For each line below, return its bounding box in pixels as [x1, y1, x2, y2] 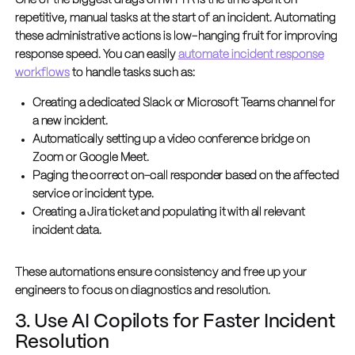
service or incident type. [32, 189, 154, 200]
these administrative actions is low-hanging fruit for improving [14, 31, 338, 43]
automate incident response [177, 49, 324, 61]
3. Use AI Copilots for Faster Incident [14, 312, 335, 331]
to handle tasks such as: [69, 67, 195, 79]
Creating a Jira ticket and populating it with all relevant [32, 207, 305, 219]
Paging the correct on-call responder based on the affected [32, 170, 339, 182]
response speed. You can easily [14, 49, 178, 61]
